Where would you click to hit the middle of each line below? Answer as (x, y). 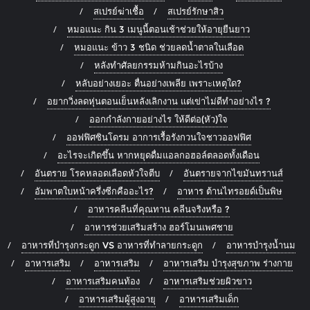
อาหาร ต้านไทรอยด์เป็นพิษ (230, 191)
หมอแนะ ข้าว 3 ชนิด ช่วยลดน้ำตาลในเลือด (158, 47)
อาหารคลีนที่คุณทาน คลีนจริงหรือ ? (158, 209)
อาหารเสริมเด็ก (209, 299)
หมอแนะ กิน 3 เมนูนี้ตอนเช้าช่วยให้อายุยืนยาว (158, 29)
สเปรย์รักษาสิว (195, 11)
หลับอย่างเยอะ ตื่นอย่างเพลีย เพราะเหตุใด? (158, 83)
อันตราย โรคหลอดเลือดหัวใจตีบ (97, 173)
